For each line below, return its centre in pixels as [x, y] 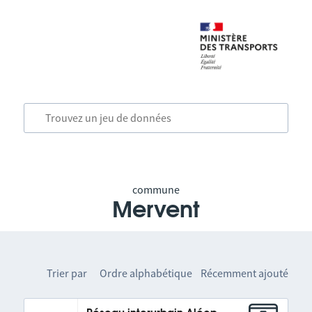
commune [156, 189]
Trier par [67, 273]
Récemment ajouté [245, 273]
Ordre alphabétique [146, 273]
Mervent [156, 210]
